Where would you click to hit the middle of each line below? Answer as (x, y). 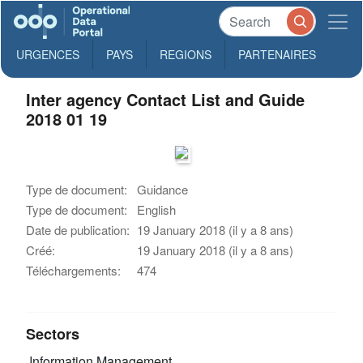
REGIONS (186, 54)
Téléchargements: (74, 270)
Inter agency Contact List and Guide (166, 99)
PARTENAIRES (277, 54)
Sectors (53, 334)
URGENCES (48, 54)
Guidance (163, 189)
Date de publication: (78, 230)
